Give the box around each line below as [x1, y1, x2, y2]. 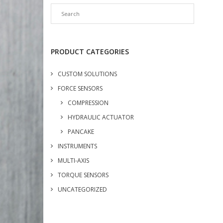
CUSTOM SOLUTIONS [58, 69, 117, 78]
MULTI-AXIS [58, 156, 90, 165]
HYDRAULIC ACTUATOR [68, 112, 134, 121]
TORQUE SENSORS [58, 170, 109, 179]
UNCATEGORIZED [58, 185, 108, 194]
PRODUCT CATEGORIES [51, 46, 129, 56]
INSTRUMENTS [58, 141, 98, 150]
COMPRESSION [68, 98, 109, 107]
